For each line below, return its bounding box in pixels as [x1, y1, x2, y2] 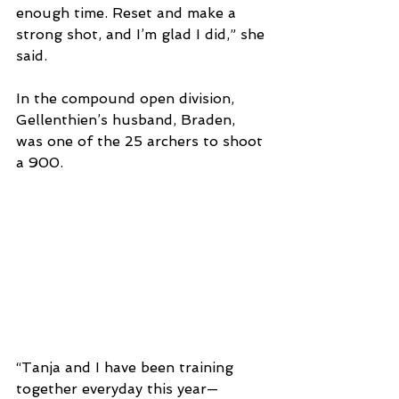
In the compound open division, [16, 90, 239, 108]
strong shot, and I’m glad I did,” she [16, 26, 269, 44]
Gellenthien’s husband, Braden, [16, 111, 240, 129]
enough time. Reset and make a [16, 4, 240, 22]
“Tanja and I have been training [16, 359, 238, 377]
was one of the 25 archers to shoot [16, 133, 267, 151]
